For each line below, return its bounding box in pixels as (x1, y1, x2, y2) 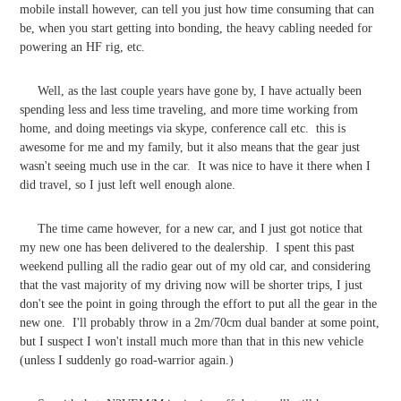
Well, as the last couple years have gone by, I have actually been (20, 84, 362, 98)
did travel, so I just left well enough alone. (20, 178, 235, 192)
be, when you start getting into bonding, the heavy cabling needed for (20, 21, 372, 36)
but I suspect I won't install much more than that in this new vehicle (20, 335, 363, 349)
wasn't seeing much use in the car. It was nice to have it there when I (20, 159, 371, 174)
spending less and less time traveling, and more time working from (20, 103, 358, 117)
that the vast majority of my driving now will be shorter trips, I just (20, 278, 363, 293)
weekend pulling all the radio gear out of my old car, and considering (20, 260, 371, 274)
